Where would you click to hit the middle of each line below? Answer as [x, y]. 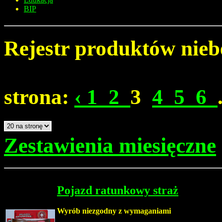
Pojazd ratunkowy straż [118, 190]
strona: [39, 97]
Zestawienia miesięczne [110, 145]
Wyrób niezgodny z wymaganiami [114, 211]
